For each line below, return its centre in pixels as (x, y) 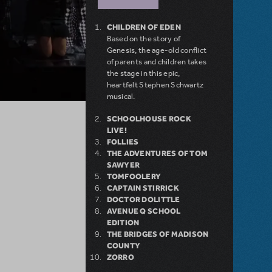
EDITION (123, 223)
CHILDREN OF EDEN (144, 27)
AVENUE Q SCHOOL (144, 211)
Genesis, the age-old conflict (157, 50)
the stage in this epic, (143, 73)
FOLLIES (123, 142)
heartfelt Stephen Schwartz (155, 85)
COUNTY (124, 246)
